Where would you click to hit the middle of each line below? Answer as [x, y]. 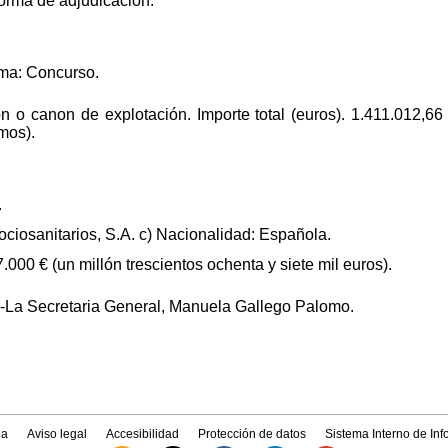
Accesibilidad [142, 433]
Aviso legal [56, 433]
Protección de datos [252, 433]
